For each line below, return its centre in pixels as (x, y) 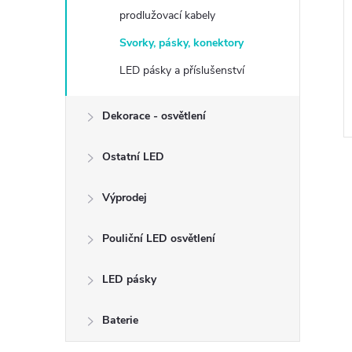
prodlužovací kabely (167, 15)
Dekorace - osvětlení (154, 116)
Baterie (120, 320)
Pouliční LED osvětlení (159, 238)
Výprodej (125, 198)
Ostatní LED (133, 157)
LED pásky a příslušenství (182, 70)
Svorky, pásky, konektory (181, 43)
